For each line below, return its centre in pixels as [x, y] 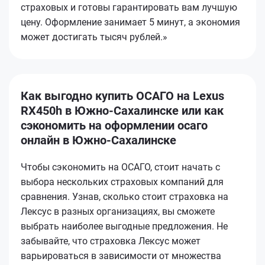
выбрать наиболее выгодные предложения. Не [124, 226]
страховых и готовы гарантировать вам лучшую [129, 7]
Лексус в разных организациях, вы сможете [118, 211]
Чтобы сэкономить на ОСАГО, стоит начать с [120, 167]
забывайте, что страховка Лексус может [111, 241]
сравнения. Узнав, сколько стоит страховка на [125, 196]
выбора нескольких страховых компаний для [122, 182]
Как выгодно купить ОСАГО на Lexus [122, 96]
